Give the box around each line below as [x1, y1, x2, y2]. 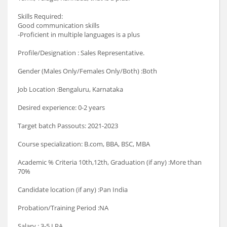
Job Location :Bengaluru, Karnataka [18, 85, 123, 94]
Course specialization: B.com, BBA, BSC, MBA [18, 139, 150, 149]
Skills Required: [18, 12, 63, 21]
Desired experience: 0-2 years [18, 103, 105, 112]
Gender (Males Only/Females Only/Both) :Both [18, 66, 157, 76]
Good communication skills [18, 21, 99, 30]
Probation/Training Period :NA [18, 203, 108, 213]
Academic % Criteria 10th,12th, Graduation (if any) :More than [18, 158, 202, 167]
